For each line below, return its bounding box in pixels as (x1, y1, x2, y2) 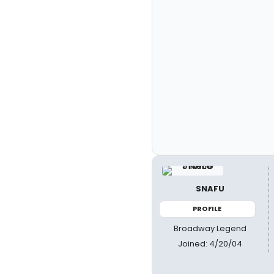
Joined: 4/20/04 (178, 237, 243, 250)
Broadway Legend (174, 222, 247, 234)
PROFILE (193, 204, 222, 213)
